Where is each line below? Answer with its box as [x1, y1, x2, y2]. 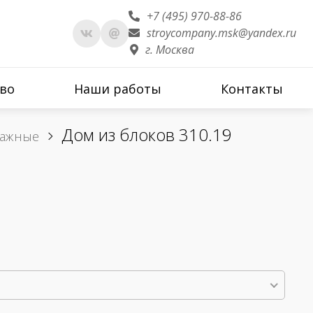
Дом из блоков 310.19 [61, 123, 232, 146]
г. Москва [145, 42, 194, 57]
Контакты [221, 80, 284, 97]
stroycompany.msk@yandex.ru [147, 25, 296, 41]
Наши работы [74, 80, 162, 97]
